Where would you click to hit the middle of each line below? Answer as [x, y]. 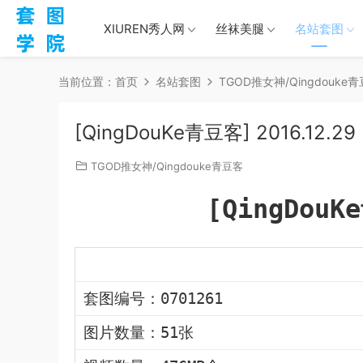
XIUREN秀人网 [144, 29]
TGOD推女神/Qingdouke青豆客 [167, 166]
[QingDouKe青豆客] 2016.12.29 [215, 132]
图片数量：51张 [139, 333]
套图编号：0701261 [153, 299]
